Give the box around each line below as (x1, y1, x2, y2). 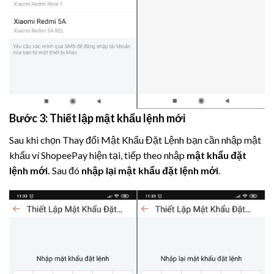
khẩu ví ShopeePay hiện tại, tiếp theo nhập (9, 149, 187, 161)
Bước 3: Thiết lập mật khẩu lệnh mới (9, 111, 185, 125)
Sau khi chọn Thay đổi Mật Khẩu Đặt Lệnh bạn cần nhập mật (9, 133, 261, 146)
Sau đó (52, 164, 81, 176)
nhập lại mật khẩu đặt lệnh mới (81, 164, 218, 176)
